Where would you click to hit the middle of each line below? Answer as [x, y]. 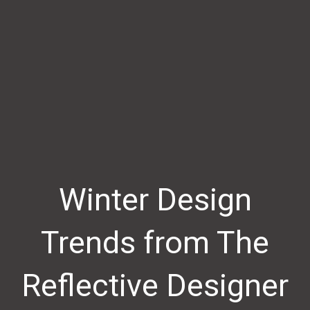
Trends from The [155, 242]
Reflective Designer [155, 285]
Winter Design [155, 199]
